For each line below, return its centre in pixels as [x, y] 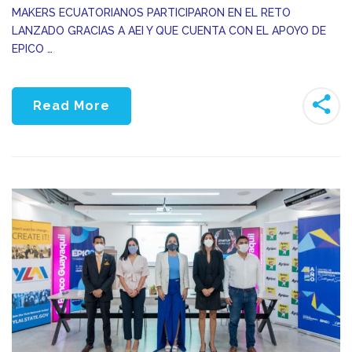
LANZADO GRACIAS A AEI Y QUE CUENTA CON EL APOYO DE [169, 31]
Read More [71, 106]
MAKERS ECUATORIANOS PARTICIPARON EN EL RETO [151, 13]
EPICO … [32, 49]
